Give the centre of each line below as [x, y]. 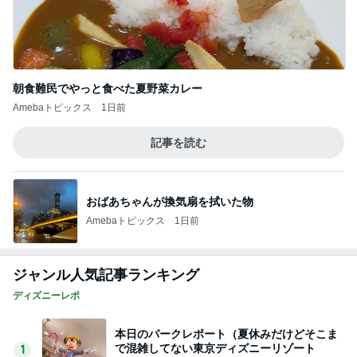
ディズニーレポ [46, 296]
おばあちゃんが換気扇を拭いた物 [170, 201]
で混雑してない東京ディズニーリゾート [215, 348]
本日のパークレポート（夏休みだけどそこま [226, 333]
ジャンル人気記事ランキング [106, 275]
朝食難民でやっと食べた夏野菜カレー [108, 88]
